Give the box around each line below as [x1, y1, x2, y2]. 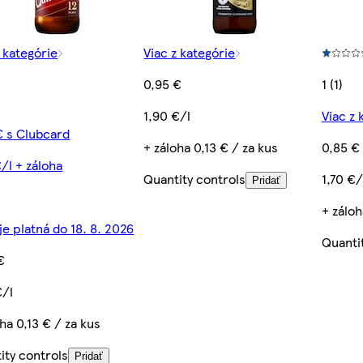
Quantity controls [143, 169, 246, 188]
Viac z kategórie [143, 42, 236, 62]
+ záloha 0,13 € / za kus [143, 137, 279, 156]
